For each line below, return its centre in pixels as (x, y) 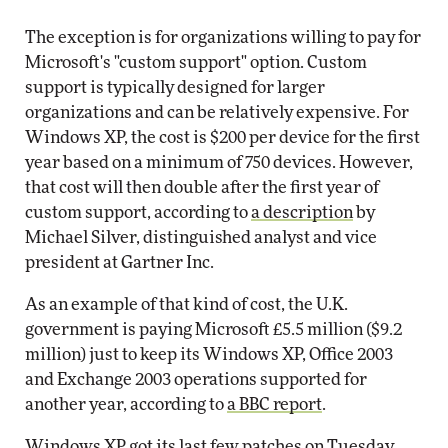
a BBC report (274, 404)
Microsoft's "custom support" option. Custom (196, 62)
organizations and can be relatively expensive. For (217, 112)
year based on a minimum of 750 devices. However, (219, 162)
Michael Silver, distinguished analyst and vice (201, 237)
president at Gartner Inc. (119, 262)
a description (302, 212)
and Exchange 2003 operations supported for (196, 379)
